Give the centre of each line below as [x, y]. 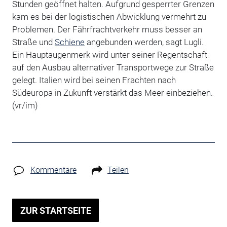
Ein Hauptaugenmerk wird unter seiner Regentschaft [109, 54]
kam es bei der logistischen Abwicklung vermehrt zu [109, 16]
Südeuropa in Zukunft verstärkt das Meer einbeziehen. [112, 92]
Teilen [118, 170]
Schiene [69, 42]
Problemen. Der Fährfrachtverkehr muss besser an [107, 29]
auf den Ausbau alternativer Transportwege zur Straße [113, 67]
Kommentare [53, 170]
